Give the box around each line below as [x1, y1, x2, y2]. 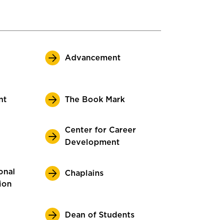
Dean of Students [65, 211, 135, 219]
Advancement [65, 54, 121, 62]
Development [65, 138, 120, 146]
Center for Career [65, 126, 136, 134]
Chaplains [65, 169, 104, 177]
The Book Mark [65, 95, 125, 104]
